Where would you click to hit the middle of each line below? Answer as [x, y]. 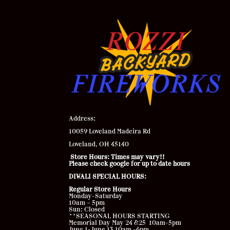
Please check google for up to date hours [130, 164]
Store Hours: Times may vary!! [117, 157]
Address [81, 119]
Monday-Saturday [96, 196]
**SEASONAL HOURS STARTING [120, 216]
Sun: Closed [87, 210]
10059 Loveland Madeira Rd [110, 132]
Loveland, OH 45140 [100, 145]
